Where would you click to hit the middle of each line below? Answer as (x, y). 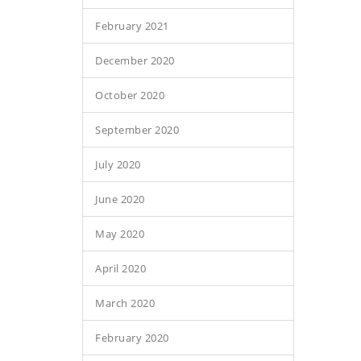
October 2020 (130, 95)
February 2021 (132, 26)
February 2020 (132, 338)
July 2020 (118, 164)
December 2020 (135, 60)
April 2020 (120, 268)
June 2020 (120, 199)
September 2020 (137, 130)
